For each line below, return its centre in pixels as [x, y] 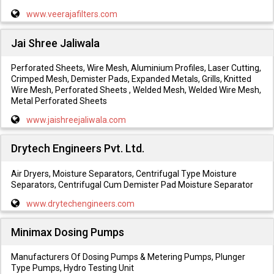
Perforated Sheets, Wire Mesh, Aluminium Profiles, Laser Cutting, [136, 68]
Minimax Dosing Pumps [67, 232]
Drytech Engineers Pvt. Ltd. [77, 149]
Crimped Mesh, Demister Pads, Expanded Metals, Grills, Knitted [131, 79]
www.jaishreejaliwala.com [76, 120]
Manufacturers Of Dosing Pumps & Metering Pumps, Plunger [128, 257]
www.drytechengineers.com [80, 203]
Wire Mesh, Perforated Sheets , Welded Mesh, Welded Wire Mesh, [136, 90]
